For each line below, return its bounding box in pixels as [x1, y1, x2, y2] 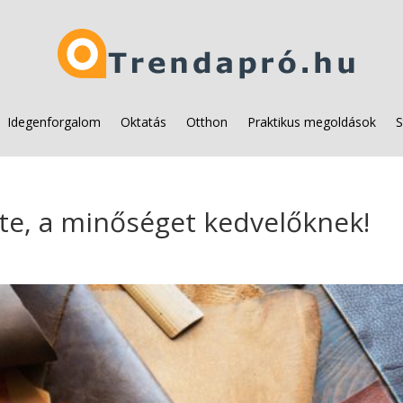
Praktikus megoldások [247, 113, 376, 130]
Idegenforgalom [7, 113, 101, 130]
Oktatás [121, 113, 166, 130]
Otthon [186, 113, 228, 130]
